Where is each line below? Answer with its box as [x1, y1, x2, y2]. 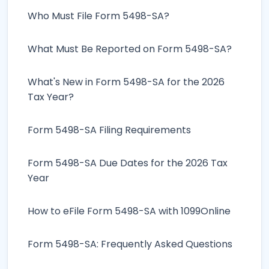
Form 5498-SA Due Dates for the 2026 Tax [28, 156, 228, 170]
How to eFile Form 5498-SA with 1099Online [28, 204, 231, 218]
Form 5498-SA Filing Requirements [28, 122, 191, 137]
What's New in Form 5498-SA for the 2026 [28, 74, 225, 89]
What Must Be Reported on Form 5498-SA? [28, 41, 232, 56]
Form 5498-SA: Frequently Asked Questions [28, 237, 232, 251]
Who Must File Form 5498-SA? [28, 8, 169, 23]
